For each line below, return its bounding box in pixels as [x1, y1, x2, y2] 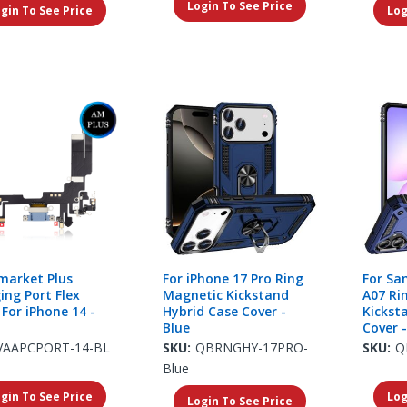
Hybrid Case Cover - [163, 302, 287, 320]
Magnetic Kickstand [163, 285, 290, 303]
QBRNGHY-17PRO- [195, 338, 309, 356]
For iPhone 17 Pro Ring [163, 269, 304, 287]
